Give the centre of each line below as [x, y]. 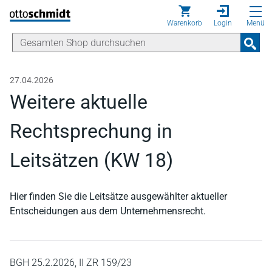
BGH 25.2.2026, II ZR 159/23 [71, 263]
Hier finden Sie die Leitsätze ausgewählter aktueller [118, 196]
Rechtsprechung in [91, 131]
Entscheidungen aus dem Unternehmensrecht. [108, 211]
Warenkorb [185, 23]
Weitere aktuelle [79, 102]
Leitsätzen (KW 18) [91, 160]
